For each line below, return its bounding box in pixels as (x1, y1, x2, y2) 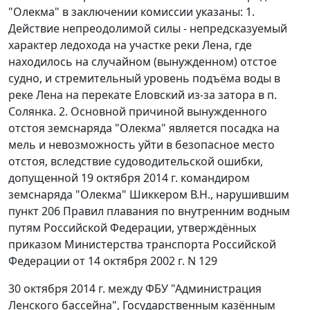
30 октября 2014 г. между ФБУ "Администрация (8, 281, 262, 297)
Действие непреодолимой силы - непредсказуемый (8, 21, 287, 37)
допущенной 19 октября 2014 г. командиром (8, 170, 250, 186)
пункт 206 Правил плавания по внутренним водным (8, 203, 290, 219)
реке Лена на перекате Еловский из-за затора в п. (8, 87, 277, 103)
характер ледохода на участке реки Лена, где (8, 37, 252, 53)
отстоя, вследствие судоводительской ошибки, (8, 154, 263, 170)
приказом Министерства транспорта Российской (8, 237, 276, 253)
